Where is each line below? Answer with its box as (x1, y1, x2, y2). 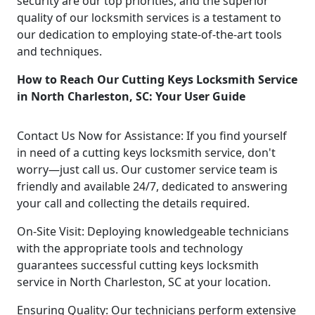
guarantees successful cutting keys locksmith (17, 257, 259, 273)
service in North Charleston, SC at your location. (17, 274, 271, 290)
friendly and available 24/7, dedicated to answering (17, 178, 288, 194)
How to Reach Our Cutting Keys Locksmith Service (17, 71, 297, 87)
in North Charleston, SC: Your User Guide (17, 88, 245, 104)
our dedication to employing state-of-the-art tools (17, 26, 282, 42)
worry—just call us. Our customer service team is (17, 161, 278, 177)
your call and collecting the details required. (17, 195, 250, 211)
